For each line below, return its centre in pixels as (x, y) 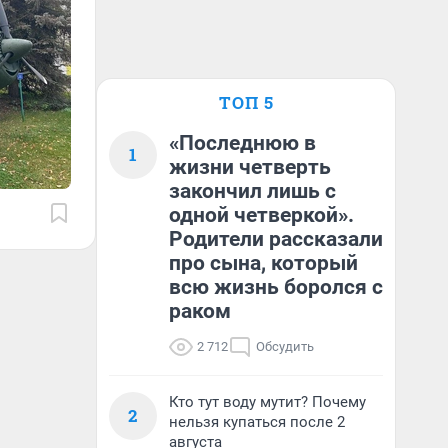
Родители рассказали (276, 239)
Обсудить (285, 346)
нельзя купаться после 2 (257, 422)
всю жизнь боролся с (276, 287)
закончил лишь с (252, 191)
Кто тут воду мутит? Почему (267, 402)
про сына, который (263, 263)
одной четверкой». (261, 215)
